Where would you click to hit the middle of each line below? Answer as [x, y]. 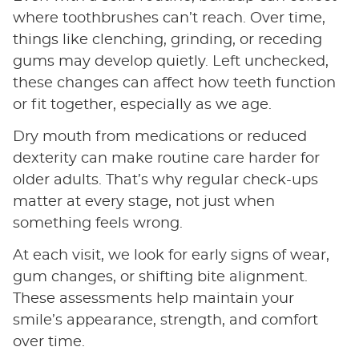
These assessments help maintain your [153, 298]
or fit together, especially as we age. [142, 105]
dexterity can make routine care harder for [166, 158]
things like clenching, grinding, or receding [167, 40]
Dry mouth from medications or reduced [159, 137]
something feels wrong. [97, 223]
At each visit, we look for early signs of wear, [171, 255]
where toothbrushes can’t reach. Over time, [169, 18]
